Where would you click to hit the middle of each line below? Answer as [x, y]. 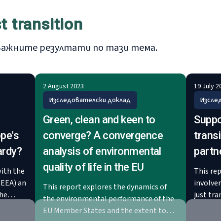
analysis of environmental [102, 151]
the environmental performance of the [108, 199]
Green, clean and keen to [99, 120]
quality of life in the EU [93, 167]
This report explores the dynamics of [105, 187]
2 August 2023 [63, 86]
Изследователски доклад [90, 100]
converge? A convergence [103, 135]
